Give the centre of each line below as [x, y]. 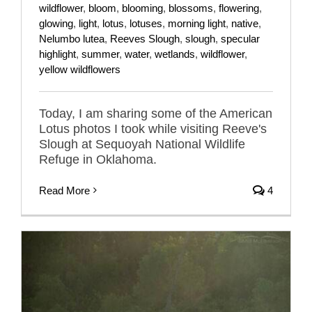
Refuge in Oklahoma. [98, 159]
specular [240, 38]
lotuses [146, 23]
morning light [197, 23]
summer [100, 54]
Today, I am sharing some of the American [156, 113]
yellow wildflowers [80, 69]
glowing [56, 23]
